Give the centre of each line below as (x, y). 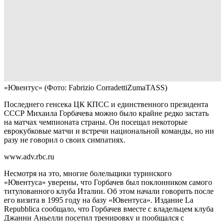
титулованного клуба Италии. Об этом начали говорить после (109, 191)
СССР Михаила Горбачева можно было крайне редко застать (106, 113)
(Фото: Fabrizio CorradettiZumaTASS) (106, 87)
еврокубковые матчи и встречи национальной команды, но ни (109, 131)
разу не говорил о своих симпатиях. (65, 140)
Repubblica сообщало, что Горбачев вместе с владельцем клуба (109, 209)
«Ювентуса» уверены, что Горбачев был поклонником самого (108, 182)
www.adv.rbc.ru (29, 156)
